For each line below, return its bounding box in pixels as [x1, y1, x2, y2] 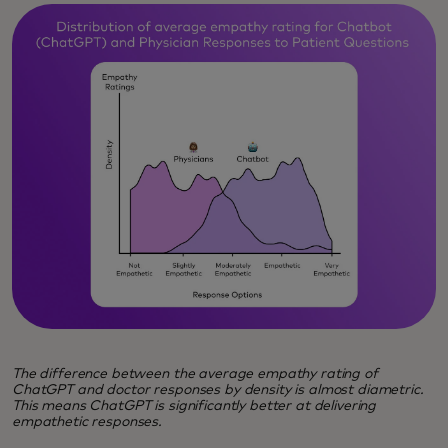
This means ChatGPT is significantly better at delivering [12, 398, 377, 413]
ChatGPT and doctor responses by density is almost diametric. [12, 382, 424, 397]
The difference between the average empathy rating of [12, 366, 378, 381]
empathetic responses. [12, 414, 163, 429]
